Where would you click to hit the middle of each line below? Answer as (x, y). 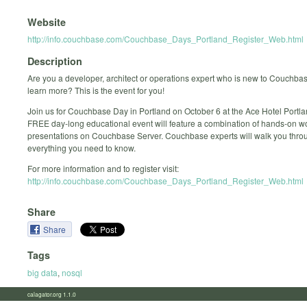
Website (47, 22)
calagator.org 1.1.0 (56, 294)
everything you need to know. (82, 148)
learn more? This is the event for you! (96, 90)
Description (55, 61)
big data (42, 272)
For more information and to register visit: (103, 169)
